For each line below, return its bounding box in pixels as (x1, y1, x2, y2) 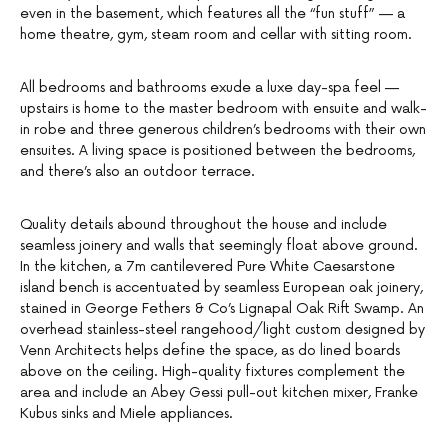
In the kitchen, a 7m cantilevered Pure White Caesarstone (20, 258, 395, 276)
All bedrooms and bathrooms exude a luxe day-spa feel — (20, 79, 399, 97)
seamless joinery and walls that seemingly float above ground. (20, 237, 418, 255)
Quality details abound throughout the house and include (20, 216, 387, 234)
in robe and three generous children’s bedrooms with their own (20, 121, 426, 139)
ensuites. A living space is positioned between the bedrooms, (20, 142, 415, 160)
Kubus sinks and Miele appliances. (20, 405, 233, 423)
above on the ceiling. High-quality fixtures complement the (20, 363, 405, 381)
